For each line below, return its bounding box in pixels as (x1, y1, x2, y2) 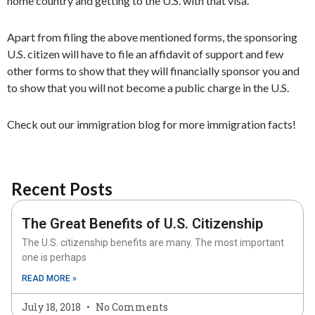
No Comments (94, 300, 168, 314)
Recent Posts (11, 179, 112, 199)
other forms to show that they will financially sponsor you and (7, 64, 300, 77)
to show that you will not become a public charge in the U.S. (7, 81, 289, 94)
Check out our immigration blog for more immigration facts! (7, 117, 296, 131)
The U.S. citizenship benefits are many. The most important (22, 237, 284, 248)
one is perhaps (22, 252, 86, 263)
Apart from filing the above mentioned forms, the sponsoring (7, 30, 297, 44)
